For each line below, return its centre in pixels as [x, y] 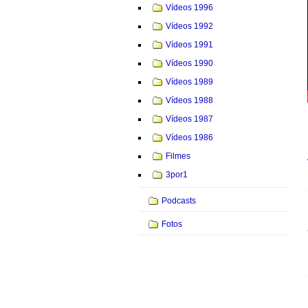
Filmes [178, 156]
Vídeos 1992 [190, 26]
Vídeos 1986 [190, 138]
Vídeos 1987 [190, 119]
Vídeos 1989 [190, 82]
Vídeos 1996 [190, 7]
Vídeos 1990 [190, 64]
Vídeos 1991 [190, 45]
